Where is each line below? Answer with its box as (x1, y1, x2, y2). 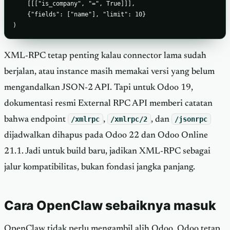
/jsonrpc (175, 114, 208, 123)
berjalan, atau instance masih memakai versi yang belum (4, 67, 215, 76)
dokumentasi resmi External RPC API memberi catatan (4, 99, 213, 108)
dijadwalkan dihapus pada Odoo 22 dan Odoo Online (4, 130, 208, 140)
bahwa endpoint (4, 114, 68, 124)
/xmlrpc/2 (110, 114, 148, 123)
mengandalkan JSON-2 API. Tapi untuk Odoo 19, (4, 83, 193, 92)
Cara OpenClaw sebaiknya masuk (4, 197, 216, 213)
